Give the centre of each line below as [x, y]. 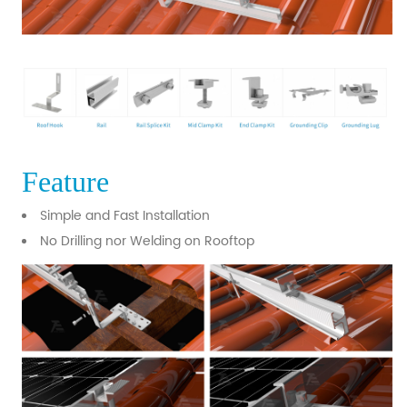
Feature [65, 182]
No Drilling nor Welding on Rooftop [147, 242]
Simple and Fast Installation [125, 216]
